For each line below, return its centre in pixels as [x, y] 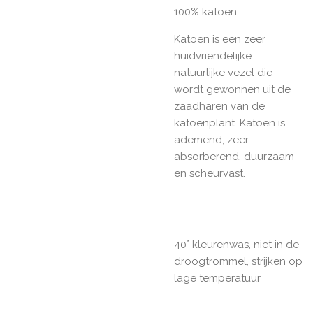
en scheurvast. [210, 173]
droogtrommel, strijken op [238, 261]
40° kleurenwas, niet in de [236, 244]
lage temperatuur [217, 278]
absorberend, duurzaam [234, 156]
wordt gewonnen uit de [232, 89]
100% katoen [205, 12]
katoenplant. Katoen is [230, 123]
